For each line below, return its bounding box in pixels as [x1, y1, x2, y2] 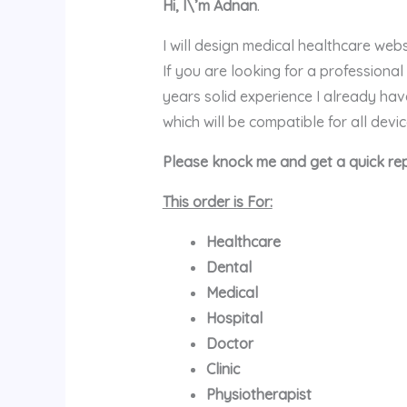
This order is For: [162, 192, 273, 211]
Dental [205, 257, 252, 276]
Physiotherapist [205, 384, 312, 403]
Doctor [205, 333, 253, 352]
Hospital [205, 308, 263, 327]
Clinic [205, 359, 240, 378]
